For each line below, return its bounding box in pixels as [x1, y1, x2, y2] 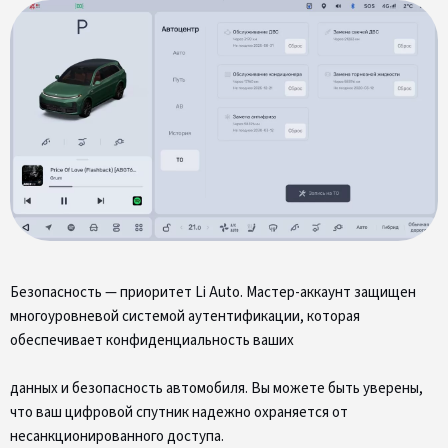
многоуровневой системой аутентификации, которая [10, 305, 360, 327]
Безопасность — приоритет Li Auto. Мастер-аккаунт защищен [10, 281, 416, 303]
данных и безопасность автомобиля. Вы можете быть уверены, [10, 377, 423, 399]
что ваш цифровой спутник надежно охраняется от [10, 401, 348, 423]
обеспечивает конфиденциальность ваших [10, 329, 294, 351]
